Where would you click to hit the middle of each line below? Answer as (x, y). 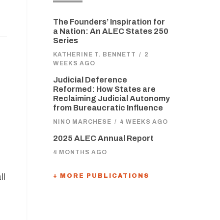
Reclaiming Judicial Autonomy (111, 98)
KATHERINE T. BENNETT (94, 55)
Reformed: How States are (104, 89)
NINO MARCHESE (82, 122)
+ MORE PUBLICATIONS (101, 176)
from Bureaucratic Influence (108, 108)
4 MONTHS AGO (80, 152)
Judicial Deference (90, 80)
